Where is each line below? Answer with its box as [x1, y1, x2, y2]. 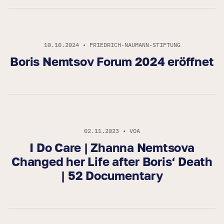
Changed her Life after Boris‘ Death [11, 154, 212, 169]
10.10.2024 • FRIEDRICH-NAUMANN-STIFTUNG [43, 41, 180, 49]
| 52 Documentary [61, 168, 163, 183]
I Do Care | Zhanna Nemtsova [29, 140, 194, 155]
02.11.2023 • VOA [84, 127, 140, 135]
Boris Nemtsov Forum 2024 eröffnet [10, 54, 214, 69]
